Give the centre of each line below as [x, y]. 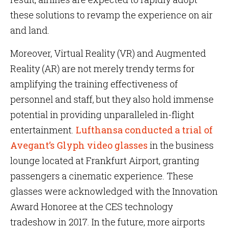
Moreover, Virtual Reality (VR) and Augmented [108, 53]
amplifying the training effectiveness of [94, 84]
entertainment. [42, 130]
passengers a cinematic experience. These [102, 176]
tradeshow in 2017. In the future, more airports [108, 222]
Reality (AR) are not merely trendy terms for [102, 68]
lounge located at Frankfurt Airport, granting [105, 161]
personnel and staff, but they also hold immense [112, 99]
